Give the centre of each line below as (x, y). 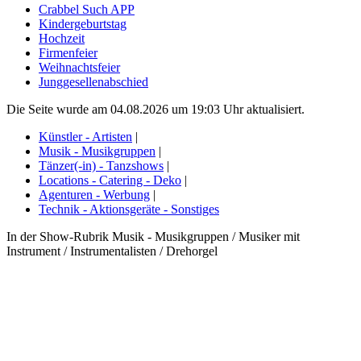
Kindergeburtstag (83, 23)
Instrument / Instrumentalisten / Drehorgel (112, 251)
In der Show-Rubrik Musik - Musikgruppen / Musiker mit (153, 236)
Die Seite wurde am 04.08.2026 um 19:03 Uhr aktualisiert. (156, 109)
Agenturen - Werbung (94, 194)
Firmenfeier (68, 52)
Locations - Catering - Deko (110, 180)
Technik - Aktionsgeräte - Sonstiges (129, 209)
